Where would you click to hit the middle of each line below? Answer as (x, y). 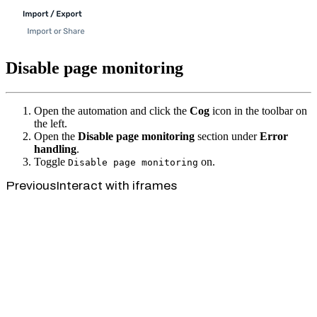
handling (55, 149)
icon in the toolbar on (258, 110)
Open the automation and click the (112, 110)
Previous (31, 185)
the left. (51, 123)
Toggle (51, 161)
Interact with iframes (116, 185)
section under (227, 136)
